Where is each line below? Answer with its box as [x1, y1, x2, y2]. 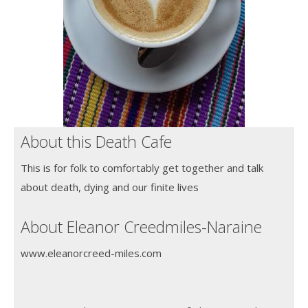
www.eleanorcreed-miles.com [21, 245, 162, 260]
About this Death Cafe [21, 130, 172, 153]
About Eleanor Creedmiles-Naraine [21, 215, 262, 238]
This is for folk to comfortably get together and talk [21, 160, 263, 175]
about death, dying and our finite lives [21, 179, 199, 194]
